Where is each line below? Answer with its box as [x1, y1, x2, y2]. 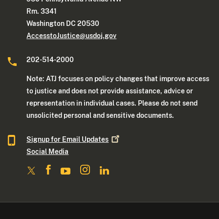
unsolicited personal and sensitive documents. [26, 111, 175, 119]
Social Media [26, 147, 69, 155]
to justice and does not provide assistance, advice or [26, 87, 194, 95]
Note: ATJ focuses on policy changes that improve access [26, 74, 210, 83]
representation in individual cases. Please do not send [26, 99, 198, 107]
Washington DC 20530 [26, 19, 100, 27]
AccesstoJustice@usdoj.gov [26, 31, 117, 40]
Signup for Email [26, 135, 82, 143]
